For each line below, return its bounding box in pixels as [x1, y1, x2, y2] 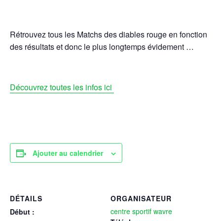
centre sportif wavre [110, 206, 172, 217]
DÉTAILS [10, 193, 42, 204]
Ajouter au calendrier [33, 148, 103, 158]
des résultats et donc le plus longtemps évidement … [10, 41, 194, 53]
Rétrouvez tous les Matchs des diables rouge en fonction [10, 29, 207, 40]
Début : [10, 207, 35, 217]
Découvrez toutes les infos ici [10, 81, 114, 93]
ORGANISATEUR [110, 193, 172, 204]
